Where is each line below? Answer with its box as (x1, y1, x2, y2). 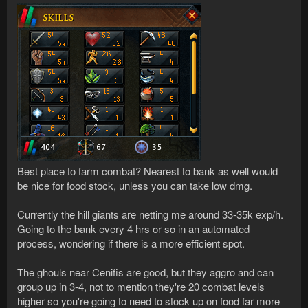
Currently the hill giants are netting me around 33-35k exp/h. (17, 207, 283, 222)
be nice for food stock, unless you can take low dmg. (17, 178, 252, 193)
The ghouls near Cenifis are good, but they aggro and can (17, 265, 274, 280)
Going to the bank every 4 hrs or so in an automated (17, 221, 250, 236)
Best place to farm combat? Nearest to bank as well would (17, 164, 278, 179)
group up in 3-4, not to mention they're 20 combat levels (17, 279, 265, 294)
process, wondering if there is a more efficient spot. (17, 236, 245, 251)
